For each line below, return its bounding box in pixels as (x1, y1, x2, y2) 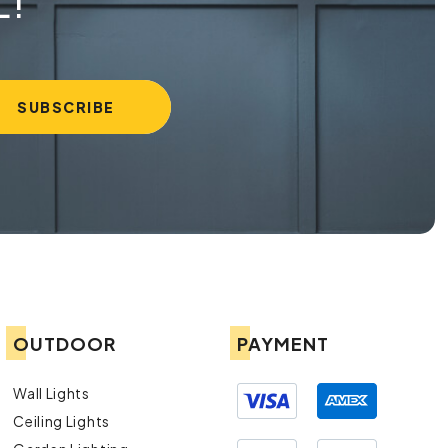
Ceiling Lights (13, 411, 110, 430)
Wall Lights (13, 383, 90, 402)
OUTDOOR (13, 331, 117, 355)
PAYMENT (237, 331, 330, 355)
